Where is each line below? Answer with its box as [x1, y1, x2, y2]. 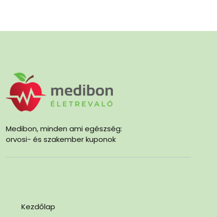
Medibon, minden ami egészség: [6, 124, 122, 134]
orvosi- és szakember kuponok [6, 134, 116, 144]
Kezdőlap [21, 201, 55, 212]
